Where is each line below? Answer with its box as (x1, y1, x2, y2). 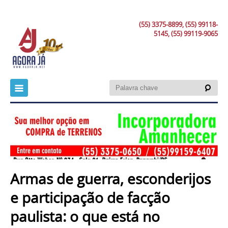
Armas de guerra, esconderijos (10, 169, 211, 188)
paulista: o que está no (10, 207, 160, 226)
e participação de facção (10, 188, 170, 207)
